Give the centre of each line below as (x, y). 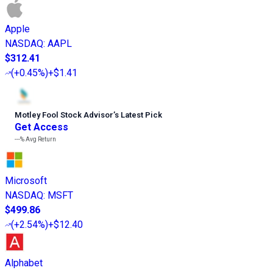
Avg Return (40, 139)
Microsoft (26, 180)
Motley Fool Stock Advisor (64, 115)
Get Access (41, 127)
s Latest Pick (138, 115)
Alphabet (24, 263)
